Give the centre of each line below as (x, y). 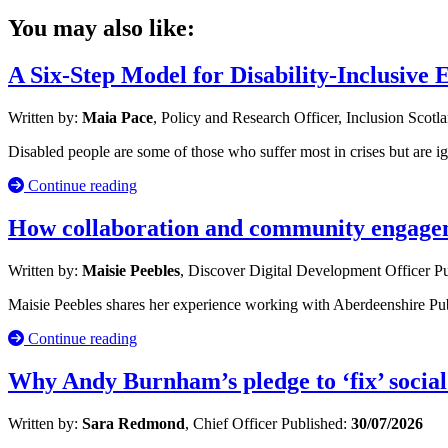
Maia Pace (117, 118)
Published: (316, 423)
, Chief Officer (233, 423)
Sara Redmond (133, 423)
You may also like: (101, 28)
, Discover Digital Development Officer (307, 270)
